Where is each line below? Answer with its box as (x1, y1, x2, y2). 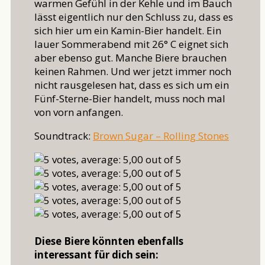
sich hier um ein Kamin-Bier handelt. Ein (34, 24, 221, 38)
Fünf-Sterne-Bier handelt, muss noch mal (34, 92, 225, 106)
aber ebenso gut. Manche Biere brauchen (34, 51, 227, 65)
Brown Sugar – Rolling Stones (93, 129, 229, 143)
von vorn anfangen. (34, 105, 123, 119)
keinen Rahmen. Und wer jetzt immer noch (34, 64, 231, 79)
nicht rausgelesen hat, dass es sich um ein (34, 78, 229, 92)
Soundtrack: (34, 129, 93, 143)
